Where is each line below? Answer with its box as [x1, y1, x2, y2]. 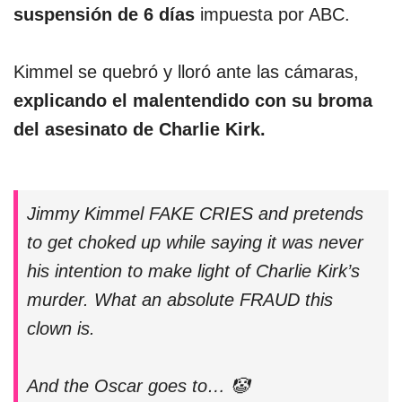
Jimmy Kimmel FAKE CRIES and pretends [27, 203, 363, 223]
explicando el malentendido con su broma [13, 90, 372, 110]
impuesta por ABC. [200, 4, 355, 24]
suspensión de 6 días [13, 4, 200, 24]
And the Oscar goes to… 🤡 [27, 375, 249, 396]
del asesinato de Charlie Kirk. [13, 118, 266, 139]
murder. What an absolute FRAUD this [27, 289, 333, 310]
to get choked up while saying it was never [27, 232, 363, 252]
